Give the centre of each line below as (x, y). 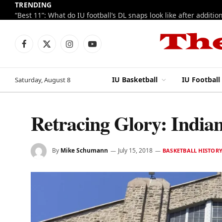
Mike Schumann (84, 151)
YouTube (106, 48)
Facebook (39, 48)
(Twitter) (60, 58)
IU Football (201, 80)
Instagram (86, 48)
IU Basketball (135, 80)
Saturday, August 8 (43, 80)
